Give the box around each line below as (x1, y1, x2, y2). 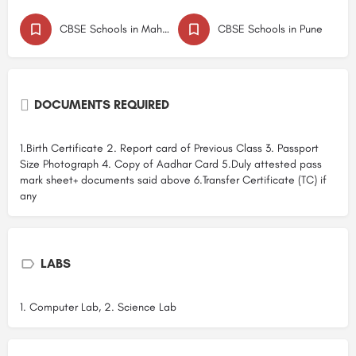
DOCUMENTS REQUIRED (34, 96, 169, 112)
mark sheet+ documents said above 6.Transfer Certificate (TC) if (20, 172, 327, 187)
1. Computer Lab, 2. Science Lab (20, 300, 176, 314)
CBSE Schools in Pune (218, 21, 323, 36)
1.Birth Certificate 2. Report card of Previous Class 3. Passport (20, 141, 319, 155)
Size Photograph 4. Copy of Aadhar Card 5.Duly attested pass (20, 157, 322, 171)
